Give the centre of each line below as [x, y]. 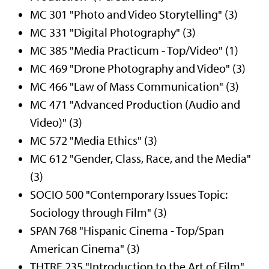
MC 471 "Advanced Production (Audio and [135, 104]
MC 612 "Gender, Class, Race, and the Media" [141, 159]
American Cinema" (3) [85, 249]
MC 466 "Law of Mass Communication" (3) [134, 86]
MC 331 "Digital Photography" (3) [113, 32]
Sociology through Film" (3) [98, 213]
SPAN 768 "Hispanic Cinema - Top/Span [127, 231]
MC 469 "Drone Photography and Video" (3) [138, 68]
